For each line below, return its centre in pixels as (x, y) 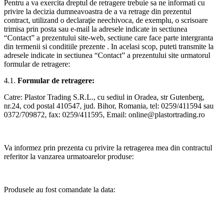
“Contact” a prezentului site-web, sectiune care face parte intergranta (109, 37)
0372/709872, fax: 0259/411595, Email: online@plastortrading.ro (104, 114)
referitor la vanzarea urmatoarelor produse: (69, 156)
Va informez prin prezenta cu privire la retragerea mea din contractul (108, 147)
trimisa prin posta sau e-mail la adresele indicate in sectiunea (96, 29)
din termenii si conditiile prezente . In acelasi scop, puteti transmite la (109, 46)
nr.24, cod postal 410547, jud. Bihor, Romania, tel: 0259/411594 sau (109, 106)
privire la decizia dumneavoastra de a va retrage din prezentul (98, 11)
